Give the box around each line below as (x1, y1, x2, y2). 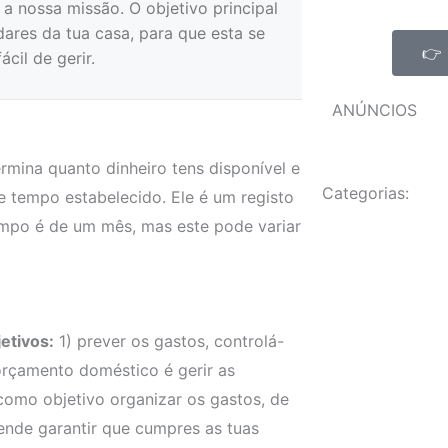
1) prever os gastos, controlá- (54, 330, 284, 351)
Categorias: (321, 182, 409, 203)
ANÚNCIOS (331, 99, 417, 120)
